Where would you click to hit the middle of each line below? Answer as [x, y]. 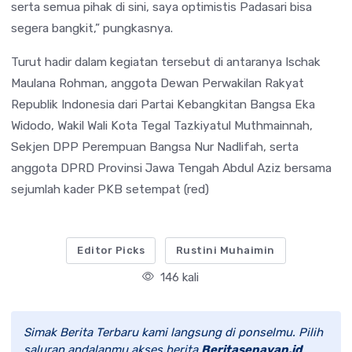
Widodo [31, 125]
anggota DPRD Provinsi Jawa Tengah [117, 167]
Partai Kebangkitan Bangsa [216, 104]
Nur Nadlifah [229, 146]
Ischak [303, 61]
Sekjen [32, 146]
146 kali [178, 277]
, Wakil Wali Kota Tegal [112, 125]
